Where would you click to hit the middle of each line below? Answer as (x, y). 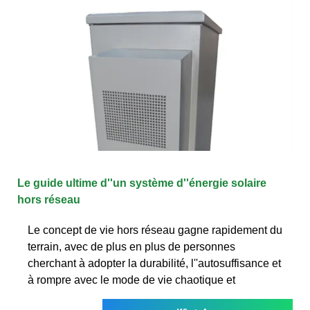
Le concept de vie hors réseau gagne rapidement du (155, 230)
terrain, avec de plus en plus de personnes (131, 246)
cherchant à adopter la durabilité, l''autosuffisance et (154, 263)
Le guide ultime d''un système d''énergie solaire (142, 183)
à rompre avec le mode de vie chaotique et (131, 280)
